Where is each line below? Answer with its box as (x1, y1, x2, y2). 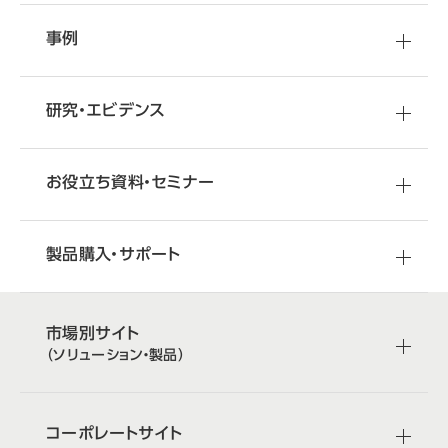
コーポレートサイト (46, 425, 182, 441)
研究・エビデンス (46, 102, 165, 118)
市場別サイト (46, 325, 139, 341)
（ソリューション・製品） (46, 348, 185, 362)
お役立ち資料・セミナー (46, 174, 215, 190)
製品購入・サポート (46, 246, 180, 262)
